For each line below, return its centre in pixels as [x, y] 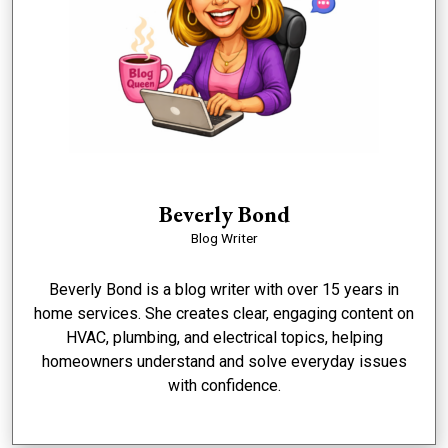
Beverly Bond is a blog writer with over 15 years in [224, 290]
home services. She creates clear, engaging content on [224, 314]
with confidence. [224, 386]
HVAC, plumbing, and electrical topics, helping [224, 338]
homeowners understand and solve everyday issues [224, 362]
